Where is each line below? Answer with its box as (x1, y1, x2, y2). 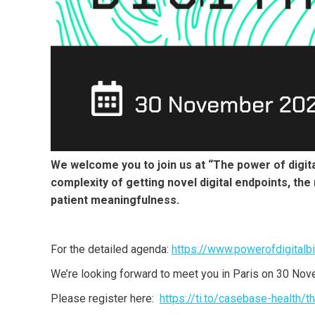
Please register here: (51, 292, 160, 305)
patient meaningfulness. (51, 193, 179, 207)
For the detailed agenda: (51, 243, 172, 256)
